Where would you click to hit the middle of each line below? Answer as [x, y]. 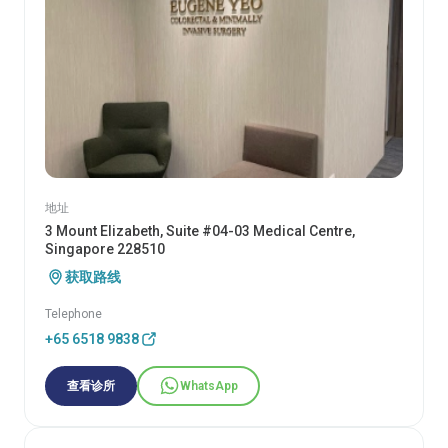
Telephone [73, 313]
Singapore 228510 [105, 248]
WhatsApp [209, 385]
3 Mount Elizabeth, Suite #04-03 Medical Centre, [200, 230]
